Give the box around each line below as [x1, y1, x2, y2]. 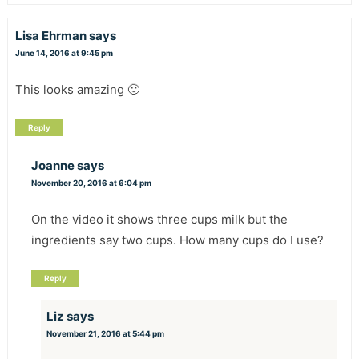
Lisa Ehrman [14, 27, 87, 43]
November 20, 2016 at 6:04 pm [30, 177, 151, 188]
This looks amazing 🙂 [14, 81, 139, 97]
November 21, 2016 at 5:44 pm [46, 328, 165, 338]
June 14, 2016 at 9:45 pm [14, 47, 113, 58]
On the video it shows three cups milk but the [30, 211, 288, 227]
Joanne [30, 157, 75, 173]
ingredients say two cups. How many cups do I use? [30, 232, 324, 248]
